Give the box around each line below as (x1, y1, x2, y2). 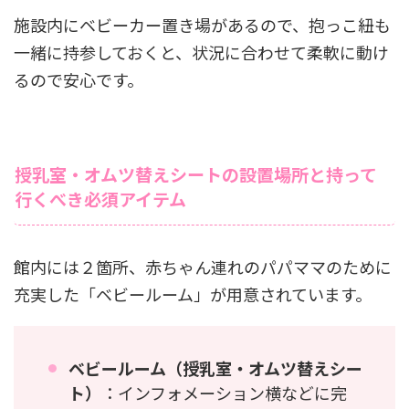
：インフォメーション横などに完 (101, 380, 347, 404)
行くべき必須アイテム (15, 185, 186, 211)
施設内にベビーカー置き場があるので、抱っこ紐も (14, 12, 391, 37)
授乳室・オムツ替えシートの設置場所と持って (15, 161, 377, 186)
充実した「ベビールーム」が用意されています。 (14, 281, 372, 306)
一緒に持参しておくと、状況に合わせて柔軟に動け (14, 39, 389, 64)
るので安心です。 (14, 67, 143, 91)
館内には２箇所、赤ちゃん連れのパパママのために (14, 254, 392, 278)
